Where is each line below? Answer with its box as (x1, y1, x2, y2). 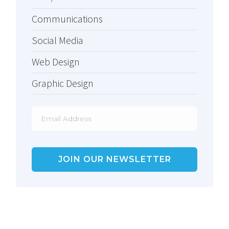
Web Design (32, 55, 80, 68)
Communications (32, 12, 103, 26)
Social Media (32, 34, 83, 47)
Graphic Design (32, 77, 94, 90)
